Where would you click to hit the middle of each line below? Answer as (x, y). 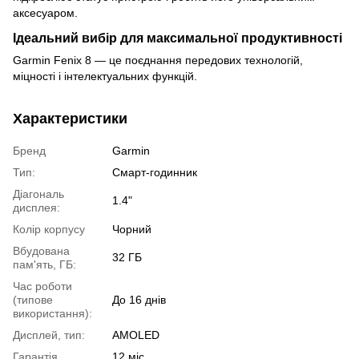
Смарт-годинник (155, 172)
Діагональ (38, 194)
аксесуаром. (45, 13)
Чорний (132, 229)
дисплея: (36, 207)
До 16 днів (139, 299)
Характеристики (70, 118)
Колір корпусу (49, 229)
